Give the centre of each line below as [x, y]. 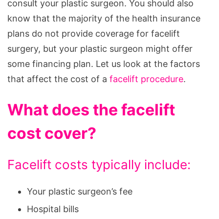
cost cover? [52, 133]
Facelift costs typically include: [99, 164]
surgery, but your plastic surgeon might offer [100, 48]
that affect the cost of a [58, 79]
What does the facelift [91, 109]
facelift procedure [146, 79]
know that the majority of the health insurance [104, 18]
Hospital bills [53, 209]
